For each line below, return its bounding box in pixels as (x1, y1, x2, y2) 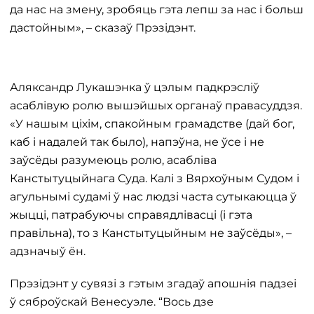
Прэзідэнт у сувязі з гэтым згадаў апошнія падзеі (10, 277, 296, 290)
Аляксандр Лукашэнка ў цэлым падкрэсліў (10, 81, 259, 94)
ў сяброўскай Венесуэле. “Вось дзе (10, 295, 214, 308)
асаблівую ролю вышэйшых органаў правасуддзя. (10, 99, 302, 112)
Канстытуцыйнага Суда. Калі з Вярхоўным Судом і (10, 172, 299, 185)
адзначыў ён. (10, 245, 86, 258)
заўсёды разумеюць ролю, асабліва (10, 153, 217, 167)
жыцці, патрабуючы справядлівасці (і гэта (10, 208, 252, 221)
